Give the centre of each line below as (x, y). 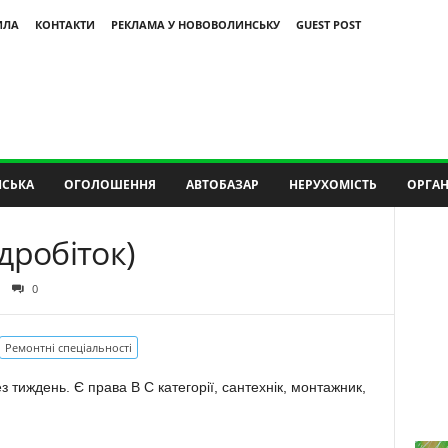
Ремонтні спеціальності (68, 347)
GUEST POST (328, 24)
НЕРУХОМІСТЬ (332, 184)
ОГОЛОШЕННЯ (109, 184)
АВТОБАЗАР (222, 184)
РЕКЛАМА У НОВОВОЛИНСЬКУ (195, 24)
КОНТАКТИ (64, 24)
